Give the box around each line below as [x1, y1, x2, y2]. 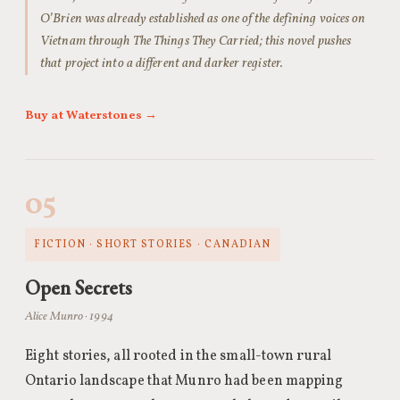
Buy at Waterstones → [25, 107, 157, 124]
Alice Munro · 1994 [25, 308, 113, 325]
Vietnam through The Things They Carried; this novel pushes [40, 32, 351, 50]
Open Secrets [25, 274, 132, 301]
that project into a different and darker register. [40, 54, 284, 72]
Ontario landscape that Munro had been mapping [25, 371, 344, 391]
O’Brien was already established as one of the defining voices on [40, 10, 366, 28]
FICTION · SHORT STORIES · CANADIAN [34, 237, 271, 252]
